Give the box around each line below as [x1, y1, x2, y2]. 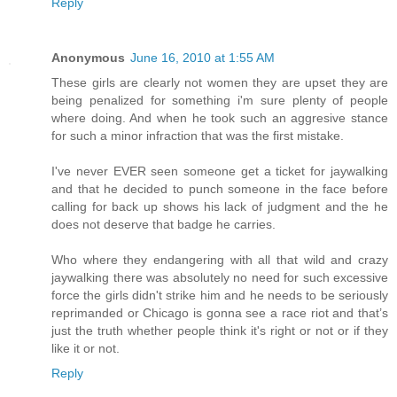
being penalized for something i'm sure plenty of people [51, 92, 388, 107]
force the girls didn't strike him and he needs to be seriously [51, 287, 388, 302]
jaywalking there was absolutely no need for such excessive [51, 269, 388, 284]
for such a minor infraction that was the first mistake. [51, 128, 344, 143]
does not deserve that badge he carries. [51, 216, 276, 231]
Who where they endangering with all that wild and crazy [51, 252, 388, 267]
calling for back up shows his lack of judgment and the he [51, 198, 388, 214]
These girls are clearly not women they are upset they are [51, 74, 388, 90]
